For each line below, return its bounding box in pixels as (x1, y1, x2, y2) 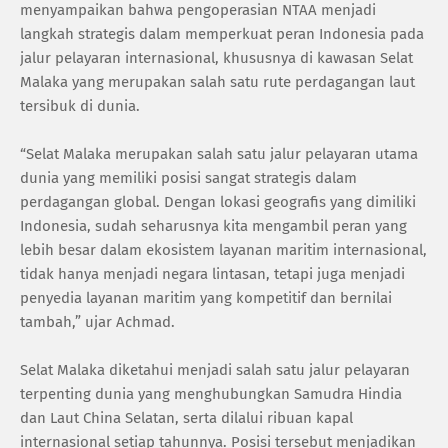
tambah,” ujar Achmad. (20, 312, 175, 331)
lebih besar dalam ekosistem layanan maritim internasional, (20, 240, 427, 259)
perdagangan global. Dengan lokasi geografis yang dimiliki (20, 192, 416, 211)
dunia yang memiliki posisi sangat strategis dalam (20, 168, 357, 187)
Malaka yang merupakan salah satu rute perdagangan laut (20, 72, 415, 91)
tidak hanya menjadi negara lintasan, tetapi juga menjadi (20, 264, 405, 283)
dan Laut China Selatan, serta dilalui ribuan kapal (20, 408, 353, 427)
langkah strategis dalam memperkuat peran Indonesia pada (20, 24, 424, 43)
